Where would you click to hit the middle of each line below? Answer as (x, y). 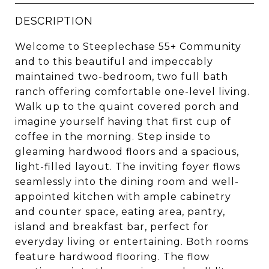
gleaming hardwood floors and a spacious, (127, 152)
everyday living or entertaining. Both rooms (132, 242)
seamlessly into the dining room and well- (127, 182)
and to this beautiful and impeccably (114, 62)
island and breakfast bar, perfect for (112, 227)
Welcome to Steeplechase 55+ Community (128, 47)
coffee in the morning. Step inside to (113, 137)
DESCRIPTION (54, 21)
